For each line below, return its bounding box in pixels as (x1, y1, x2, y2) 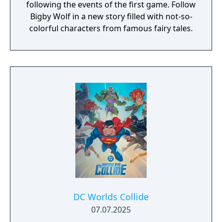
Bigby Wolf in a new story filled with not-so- (30, 11, 192, 22)
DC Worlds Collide (73, 191, 149, 203)
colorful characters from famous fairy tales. (29, 23, 193, 34)
